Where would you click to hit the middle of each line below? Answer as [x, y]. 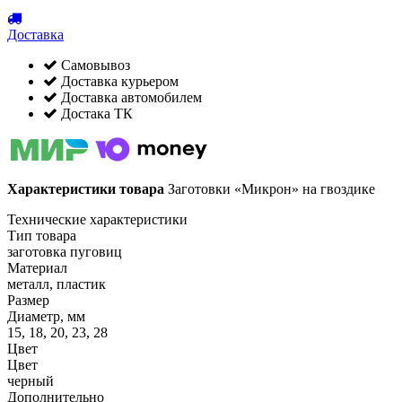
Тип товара [42, 236]
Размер [28, 301]
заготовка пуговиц [65, 252]
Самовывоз [94, 66]
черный [31, 381]
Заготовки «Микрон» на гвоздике [270, 189]
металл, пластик [57, 284]
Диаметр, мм [46, 317]
